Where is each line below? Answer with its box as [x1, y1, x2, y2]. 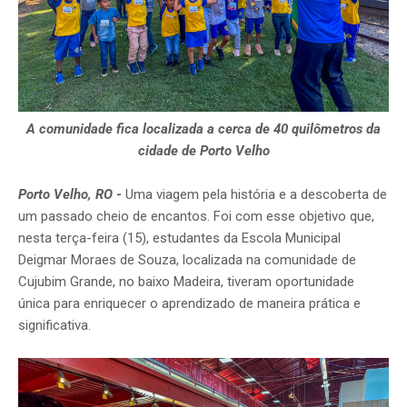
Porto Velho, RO [18, 186, 116, 203]
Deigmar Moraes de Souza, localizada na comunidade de [18, 252, 356, 269]
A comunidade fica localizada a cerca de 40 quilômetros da [26, 121, 381, 138]
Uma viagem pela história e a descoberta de [125, 186, 387, 203]
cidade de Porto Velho [137, 143, 270, 160]
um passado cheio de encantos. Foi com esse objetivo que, [18, 208, 374, 225]
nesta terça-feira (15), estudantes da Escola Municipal [18, 230, 341, 247]
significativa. [18, 317, 91, 334]
